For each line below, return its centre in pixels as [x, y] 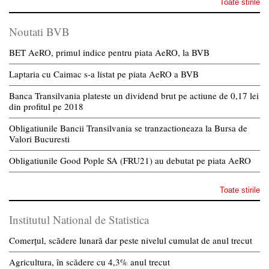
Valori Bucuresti [39, 138]
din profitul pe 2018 [46, 106]
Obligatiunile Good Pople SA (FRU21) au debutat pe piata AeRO [130, 160]
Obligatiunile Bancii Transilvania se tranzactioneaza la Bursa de [128, 128]
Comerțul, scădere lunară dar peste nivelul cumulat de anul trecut [131, 240]
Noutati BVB [39, 31]
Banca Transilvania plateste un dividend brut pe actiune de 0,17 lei [134, 95]
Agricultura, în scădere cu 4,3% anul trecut [89, 261]
